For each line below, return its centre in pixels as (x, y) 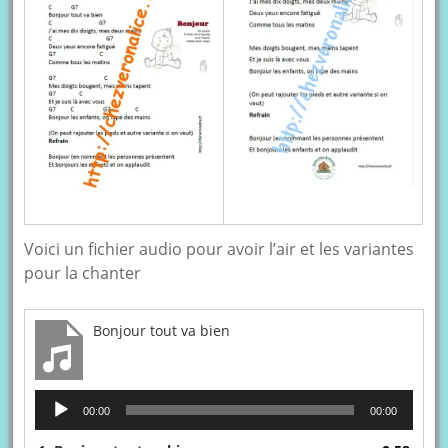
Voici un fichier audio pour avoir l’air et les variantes (219, 248)
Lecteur (59, 399)
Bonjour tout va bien (162, 330)
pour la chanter (83, 272)
